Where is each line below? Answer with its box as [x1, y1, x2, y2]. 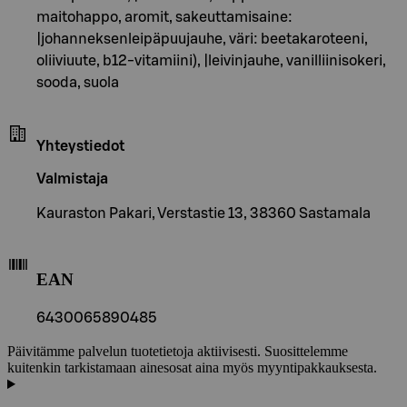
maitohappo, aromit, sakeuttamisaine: [36, 9, 293, 25]
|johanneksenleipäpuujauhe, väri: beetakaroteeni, [36, 31, 368, 46]
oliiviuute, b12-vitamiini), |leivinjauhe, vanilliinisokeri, [36, 53, 386, 68]
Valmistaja [36, 171, 108, 186]
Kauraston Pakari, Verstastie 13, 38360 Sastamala [36, 205, 371, 221]
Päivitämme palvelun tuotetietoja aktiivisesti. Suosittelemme [7, 343, 348, 360]
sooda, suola [36, 74, 119, 90]
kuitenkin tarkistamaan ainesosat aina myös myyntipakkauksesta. [7, 360, 377, 376]
